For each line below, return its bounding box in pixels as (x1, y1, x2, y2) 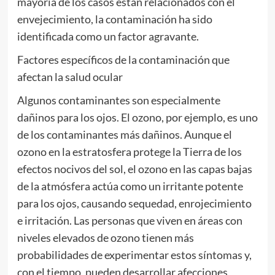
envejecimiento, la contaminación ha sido (17, 12, 212, 26)
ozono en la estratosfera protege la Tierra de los (17, 145, 242, 159)
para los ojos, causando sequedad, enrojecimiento (17, 196, 252, 211)
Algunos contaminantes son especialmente (17, 93, 220, 107)
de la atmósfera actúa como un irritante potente (17, 179, 243, 193)
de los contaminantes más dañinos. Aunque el (17, 128, 232, 142)
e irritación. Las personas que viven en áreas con (17, 214, 242, 228)
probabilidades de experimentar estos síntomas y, (17, 248, 252, 262)
